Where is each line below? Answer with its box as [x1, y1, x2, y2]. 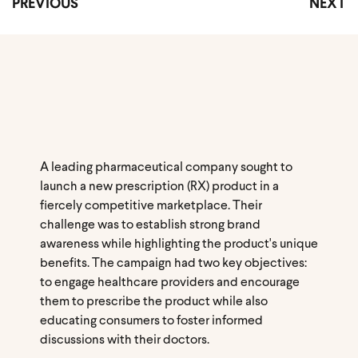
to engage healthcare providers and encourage [40, 276, 300, 289]
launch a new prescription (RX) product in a [40, 181, 279, 193]
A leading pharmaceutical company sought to [40, 161, 292, 174]
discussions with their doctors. [40, 334, 209, 347]
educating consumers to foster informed [40, 315, 263, 328]
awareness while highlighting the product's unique [40, 238, 318, 251]
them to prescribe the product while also [40, 296, 268, 308]
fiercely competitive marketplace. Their [40, 200, 262, 213]
